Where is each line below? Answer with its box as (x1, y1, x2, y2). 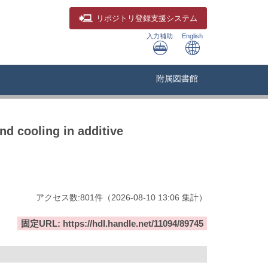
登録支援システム (135, 14, 197, 23)
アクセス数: (36, 193, 80, 203)
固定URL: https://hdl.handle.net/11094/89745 (21, 218, 203, 229)
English (181, 32, 203, 39)
